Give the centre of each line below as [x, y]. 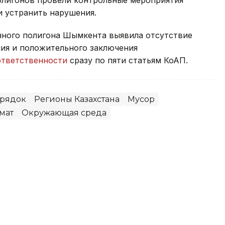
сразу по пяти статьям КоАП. [128, 60]
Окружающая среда [64, 113]
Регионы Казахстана [77, 99]
